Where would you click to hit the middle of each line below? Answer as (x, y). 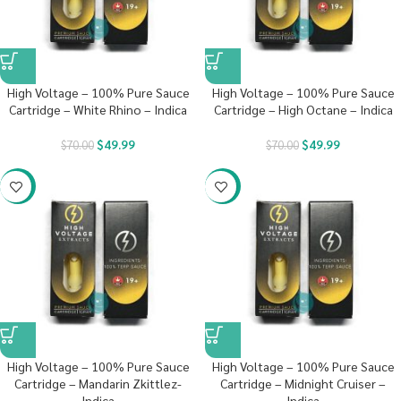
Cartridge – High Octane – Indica (303, 109)
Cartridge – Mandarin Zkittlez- (98, 383)
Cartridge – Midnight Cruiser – (303, 383)
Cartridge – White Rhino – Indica (98, 109)
